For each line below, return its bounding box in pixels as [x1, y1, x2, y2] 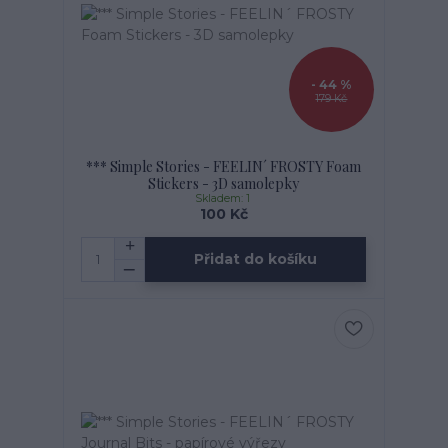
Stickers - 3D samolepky [148, 174, 300, 194]
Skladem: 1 [194, 192, 253, 206]
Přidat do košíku [194, 250, 318, 268]
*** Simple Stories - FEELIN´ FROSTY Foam [86, 157, 362, 177]
